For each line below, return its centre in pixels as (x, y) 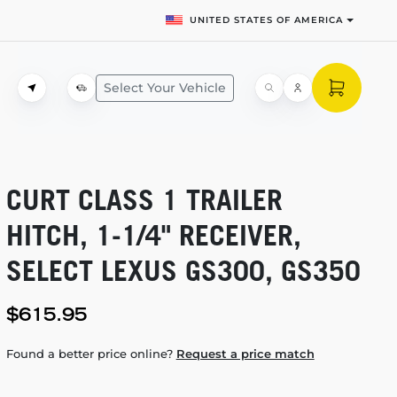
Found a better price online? (91, 354)
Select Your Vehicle (165, 87)
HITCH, (51, 235)
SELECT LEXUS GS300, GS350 (183, 270)
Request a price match (245, 354)
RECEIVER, (236, 235)
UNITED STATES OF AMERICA (267, 20)
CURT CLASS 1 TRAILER (144, 199)
